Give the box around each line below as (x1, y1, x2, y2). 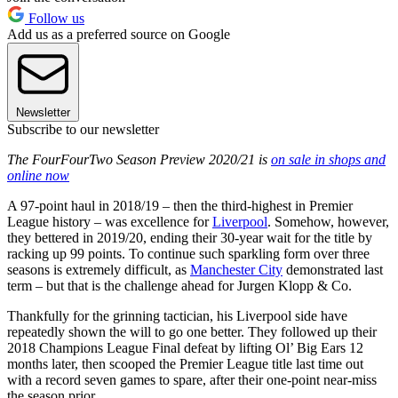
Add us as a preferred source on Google (7, 26, 230, 42)
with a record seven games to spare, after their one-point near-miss (7, 371, 377, 387)
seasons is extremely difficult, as (7, 261, 190, 277)
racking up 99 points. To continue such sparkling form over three (7, 245, 370, 261)
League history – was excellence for (7, 213, 212, 229)
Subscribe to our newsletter (7, 121, 159, 137)
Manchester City (190, 261, 283, 277)
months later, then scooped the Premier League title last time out (7, 355, 363, 371)
